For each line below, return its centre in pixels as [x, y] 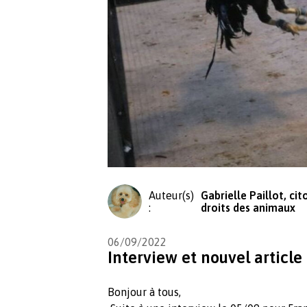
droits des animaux [248, 207]
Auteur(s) [171, 195]
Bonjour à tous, [146, 292]
